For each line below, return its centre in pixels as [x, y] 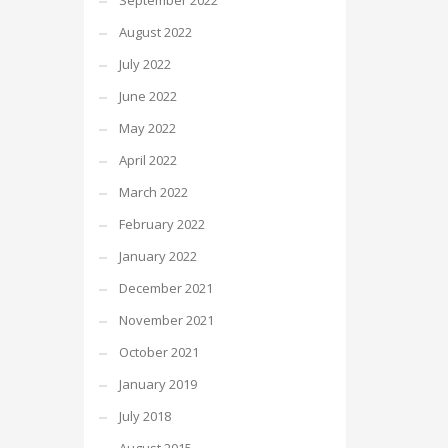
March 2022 [153, 192]
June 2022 [147, 96]
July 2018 [144, 416]
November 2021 [166, 320]
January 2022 [157, 256]
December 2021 [165, 288]
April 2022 [147, 160]
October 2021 [158, 352]
